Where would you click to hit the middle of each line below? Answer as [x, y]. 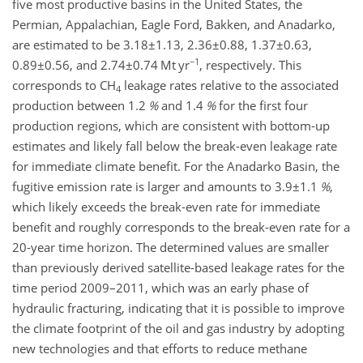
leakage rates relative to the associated [230, 85]
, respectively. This [250, 65]
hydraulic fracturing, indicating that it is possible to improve [178, 308]
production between [70, 105]
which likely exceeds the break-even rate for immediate [166, 207]
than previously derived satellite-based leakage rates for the [178, 267]
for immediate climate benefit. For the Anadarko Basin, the [176, 166]
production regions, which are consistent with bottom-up [171, 126]
